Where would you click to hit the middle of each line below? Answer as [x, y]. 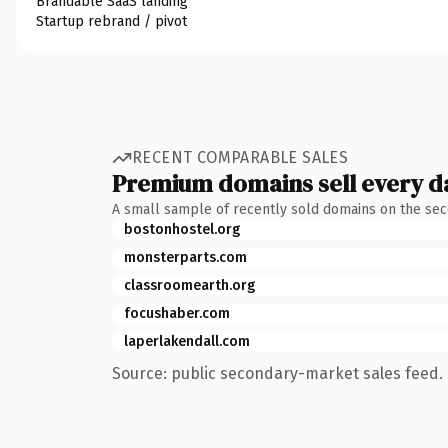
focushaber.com [177, 313]
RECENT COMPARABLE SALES [240, 157]
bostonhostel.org [182, 229]
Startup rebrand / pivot [111, 21]
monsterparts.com [185, 257]
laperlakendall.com [187, 341]
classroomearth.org [189, 285]
